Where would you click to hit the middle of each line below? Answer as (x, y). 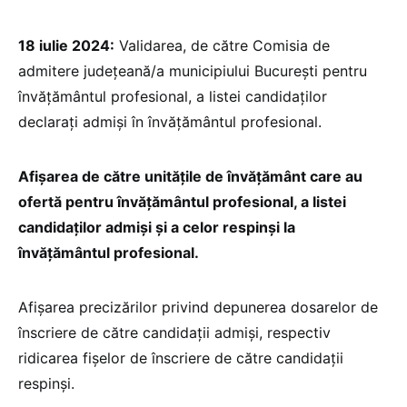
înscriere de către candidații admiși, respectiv (174, 333)
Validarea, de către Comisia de (222, 46)
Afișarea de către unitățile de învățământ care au (190, 177)
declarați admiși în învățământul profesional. (170, 122)
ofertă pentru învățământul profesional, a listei (182, 202)
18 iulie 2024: (66, 46)
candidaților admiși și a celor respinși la (157, 228)
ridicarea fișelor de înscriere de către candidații (181, 358)
